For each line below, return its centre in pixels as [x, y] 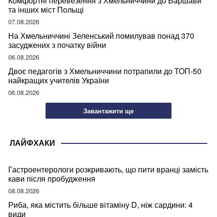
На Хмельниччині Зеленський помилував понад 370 [101, 35]
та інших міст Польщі [46, 9]
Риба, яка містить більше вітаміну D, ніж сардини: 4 [101, 205]
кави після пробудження [52, 179]
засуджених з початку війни [57, 45]
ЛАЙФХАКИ [32, 143]
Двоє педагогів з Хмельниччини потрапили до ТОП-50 [105, 71]
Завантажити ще [108, 111]
